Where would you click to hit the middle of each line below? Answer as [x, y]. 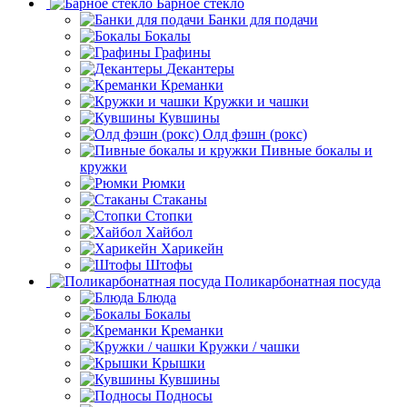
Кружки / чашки [249, 346]
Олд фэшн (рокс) [255, 134]
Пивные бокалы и [317, 150]
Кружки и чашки [256, 101]
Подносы [184, 395]
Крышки [179, 362]
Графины [183, 52]
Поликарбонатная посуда [303, 281]
